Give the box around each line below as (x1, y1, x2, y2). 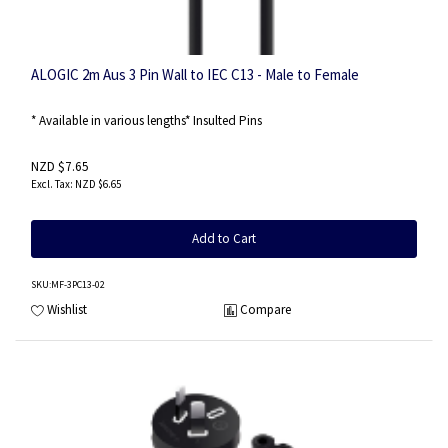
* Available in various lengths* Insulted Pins (31, 111, 262, 129)
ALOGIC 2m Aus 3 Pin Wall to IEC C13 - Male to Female (31, 65, 359, 85)
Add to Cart (192, 230, 256, 248)
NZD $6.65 (75, 177, 121, 192)
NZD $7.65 (31, 157, 89, 175)
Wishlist (47, 300, 87, 318)
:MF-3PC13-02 (49, 278, 105, 292)
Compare (240, 300, 291, 318)
